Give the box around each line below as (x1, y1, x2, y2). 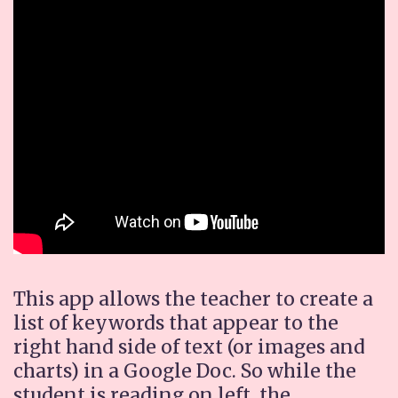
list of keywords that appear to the (13, 311, 338, 336)
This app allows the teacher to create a (13, 287, 373, 312)
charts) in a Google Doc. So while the (13, 359, 356, 384)
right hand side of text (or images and (13, 335, 365, 360)
